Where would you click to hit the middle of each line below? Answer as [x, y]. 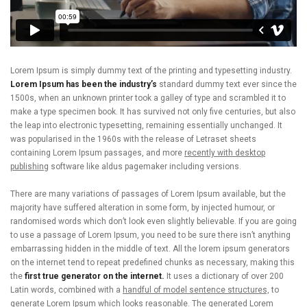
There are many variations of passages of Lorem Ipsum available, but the [148, 194]
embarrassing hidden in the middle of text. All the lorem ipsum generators [150, 249]
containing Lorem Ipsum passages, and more [97, 153]
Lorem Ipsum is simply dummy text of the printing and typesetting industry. [151, 71]
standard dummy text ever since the [227, 85]
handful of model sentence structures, [196, 290]
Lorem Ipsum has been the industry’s [84, 85]
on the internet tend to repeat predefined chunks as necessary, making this [152, 263]
